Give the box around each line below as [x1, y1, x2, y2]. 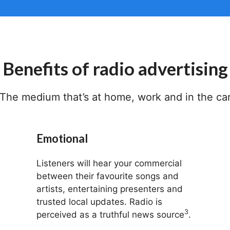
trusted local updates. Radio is [36, 197, 162, 207]
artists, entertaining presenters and [36, 184, 183, 194]
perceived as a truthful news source [36, 209, 184, 220]
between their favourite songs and [36, 171, 179, 181]
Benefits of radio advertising [2, 57, 228, 79]
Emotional [36, 131, 88, 145]
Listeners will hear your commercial [36, 158, 182, 168]
